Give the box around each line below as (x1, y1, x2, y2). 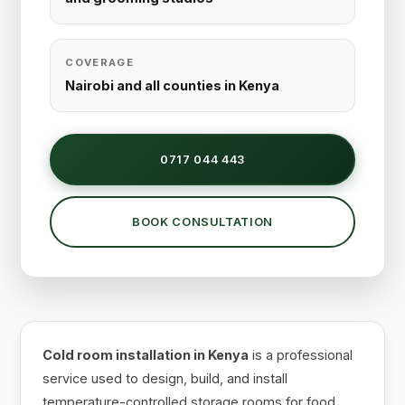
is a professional (249, 346, 353, 363)
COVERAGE (65, 55, 135, 69)
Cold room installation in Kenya (42, 346, 250, 363)
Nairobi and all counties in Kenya (65, 77, 280, 93)
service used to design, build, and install (42, 370, 288, 386)
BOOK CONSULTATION (132, 214, 273, 229)
